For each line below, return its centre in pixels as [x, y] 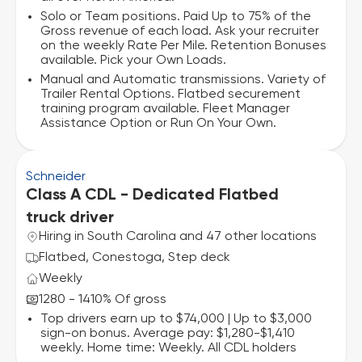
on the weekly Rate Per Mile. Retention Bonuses [183, 46]
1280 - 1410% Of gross [103, 300]
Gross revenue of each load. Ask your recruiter [180, 32]
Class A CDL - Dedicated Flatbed [152, 196]
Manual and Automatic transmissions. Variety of [183, 80]
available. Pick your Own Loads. [133, 61]
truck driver [70, 218]
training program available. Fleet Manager [165, 109]
